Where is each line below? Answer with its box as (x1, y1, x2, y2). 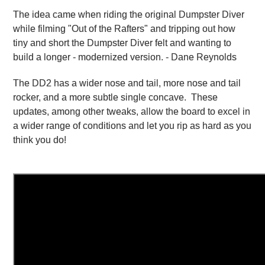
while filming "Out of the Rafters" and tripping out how (13, 23, 236, 34)
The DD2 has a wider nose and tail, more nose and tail (13, 77, 241, 88)
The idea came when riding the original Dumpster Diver (13, 9, 245, 20)
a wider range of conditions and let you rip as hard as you (13, 120, 252, 131)
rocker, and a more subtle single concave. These (13, 92, 218, 102)
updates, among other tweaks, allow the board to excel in (13, 106, 251, 117)
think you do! (13, 134, 67, 145)
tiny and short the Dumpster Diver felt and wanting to (13, 37, 232, 48)
